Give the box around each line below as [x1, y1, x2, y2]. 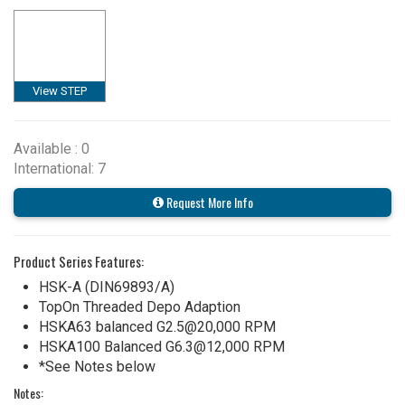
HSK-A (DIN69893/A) [39, 278, 174, 296]
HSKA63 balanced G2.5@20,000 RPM [39, 317, 276, 335]
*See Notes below [39, 357, 155, 375]
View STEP [33, 83, 87, 98]
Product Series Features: [14, 250, 144, 271]
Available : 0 [14, 139, 89, 157]
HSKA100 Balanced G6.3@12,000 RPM [39, 337, 285, 355]
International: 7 [14, 159, 106, 177]
